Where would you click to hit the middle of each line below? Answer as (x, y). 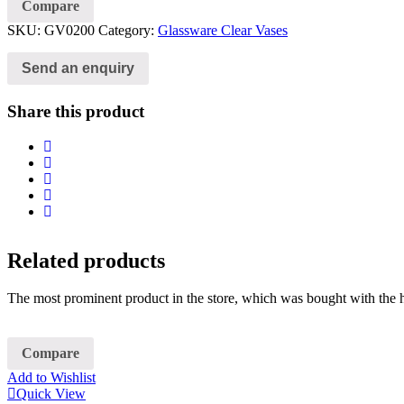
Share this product (76, 111)
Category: (128, 31)
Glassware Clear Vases (223, 31)
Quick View (51, 394)
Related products (86, 260)
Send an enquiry (78, 69)
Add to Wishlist (51, 378)
